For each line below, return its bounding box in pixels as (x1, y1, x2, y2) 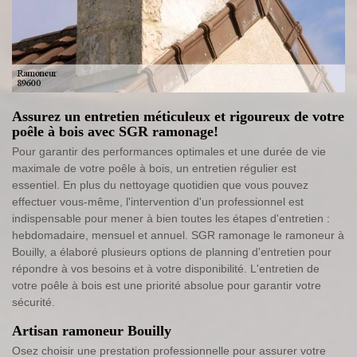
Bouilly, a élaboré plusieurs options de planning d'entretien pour (12, 245, 331, 258)
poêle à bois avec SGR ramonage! (12, 123, 218, 139)
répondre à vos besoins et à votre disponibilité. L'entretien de (12, 261, 320, 275)
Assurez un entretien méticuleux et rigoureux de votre (12, 108, 344, 124)
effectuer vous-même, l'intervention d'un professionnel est (12, 194, 304, 208)
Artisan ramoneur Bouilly (12, 322, 171, 339)
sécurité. (12, 295, 55, 308)
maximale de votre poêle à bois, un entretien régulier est (12, 161, 296, 175)
